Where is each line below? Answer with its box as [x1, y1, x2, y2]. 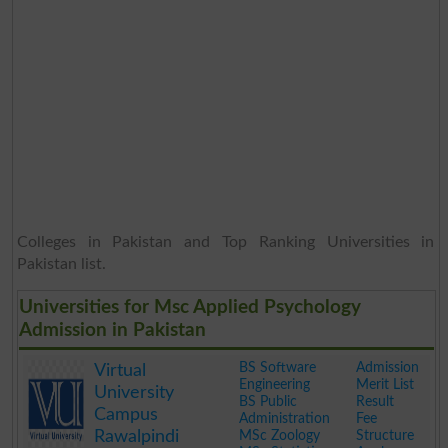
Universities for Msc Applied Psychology [18, 297, 361, 317]
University [93, 383, 174, 402]
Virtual [93, 361, 146, 380]
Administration [238, 411, 330, 426]
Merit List [355, 377, 414, 392]
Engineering [238, 377, 310, 392]
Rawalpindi [93, 427, 179, 446]
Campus [93, 405, 158, 424]
